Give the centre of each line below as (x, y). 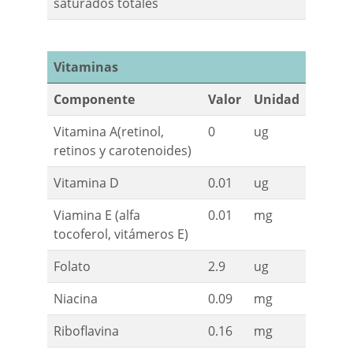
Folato (72, 267)
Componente (94, 100)
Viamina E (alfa (97, 216)
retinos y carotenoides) (123, 151)
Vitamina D (86, 183)
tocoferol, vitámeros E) (121, 234)
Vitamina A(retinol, (109, 132)
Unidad (277, 100)
